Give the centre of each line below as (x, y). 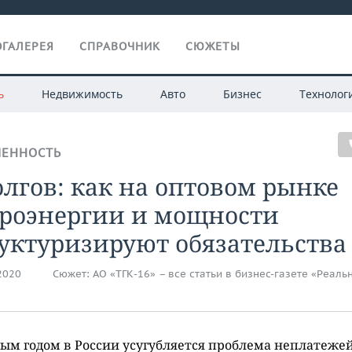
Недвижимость (82, 94)
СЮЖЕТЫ (213, 46)
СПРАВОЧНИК (120, 46)
